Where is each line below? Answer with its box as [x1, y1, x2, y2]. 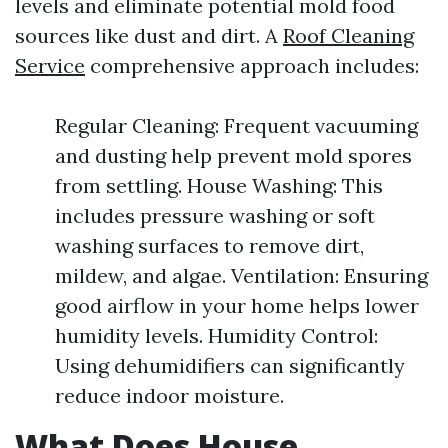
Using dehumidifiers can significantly [55, 353, 405, 378]
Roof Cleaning [283, 23, 414, 48]
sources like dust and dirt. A [15, 23, 283, 48]
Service [15, 53, 85, 78]
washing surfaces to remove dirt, [55, 233, 364, 258]
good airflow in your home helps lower [55, 293, 419, 318]
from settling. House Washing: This [55, 173, 383, 198]
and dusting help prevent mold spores [55, 143, 412, 168]
